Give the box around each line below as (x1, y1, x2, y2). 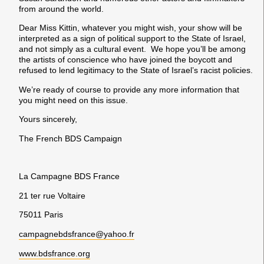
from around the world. (19, 4, 104, 14)
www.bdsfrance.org (19, 248, 90, 258)
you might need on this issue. (19, 95, 128, 105)
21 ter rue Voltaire (19, 190, 85, 200)
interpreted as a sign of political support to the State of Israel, (19, 34, 246, 44)
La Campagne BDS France (19, 171, 120, 181)
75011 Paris (19, 210, 63, 220)
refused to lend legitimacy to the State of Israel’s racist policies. (19, 65, 253, 75)
